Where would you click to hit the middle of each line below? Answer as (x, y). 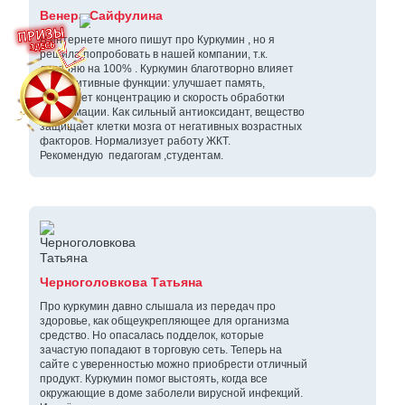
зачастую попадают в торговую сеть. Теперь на (161, 350)
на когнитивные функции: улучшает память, (152, 84)
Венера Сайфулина (101, 16)
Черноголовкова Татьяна (121, 283)
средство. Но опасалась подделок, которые (152, 336)
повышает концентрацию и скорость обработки (162, 98)
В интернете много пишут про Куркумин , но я (157, 40)
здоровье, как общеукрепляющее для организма (165, 321)
